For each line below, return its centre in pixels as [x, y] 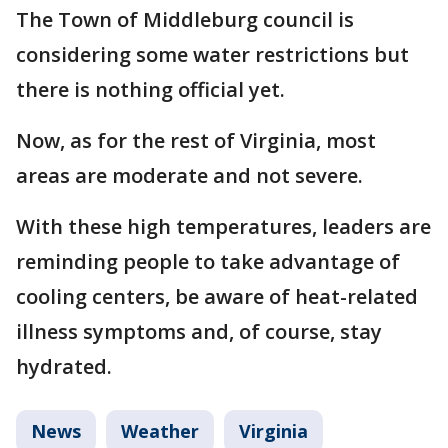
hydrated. [64, 366]
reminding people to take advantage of [208, 261]
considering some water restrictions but [212, 54]
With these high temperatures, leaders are [223, 226]
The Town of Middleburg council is [185, 19]
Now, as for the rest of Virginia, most [196, 140]
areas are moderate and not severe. [189, 175]
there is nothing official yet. [150, 89]
